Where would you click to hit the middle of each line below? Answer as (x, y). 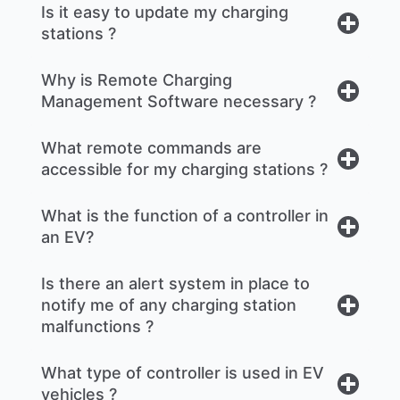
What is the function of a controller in (185, 216)
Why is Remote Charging (137, 80)
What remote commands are (151, 148)
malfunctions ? (97, 327)
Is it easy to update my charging (165, 12)
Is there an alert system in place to (175, 284)
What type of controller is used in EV (183, 373)
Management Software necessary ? (179, 102)
